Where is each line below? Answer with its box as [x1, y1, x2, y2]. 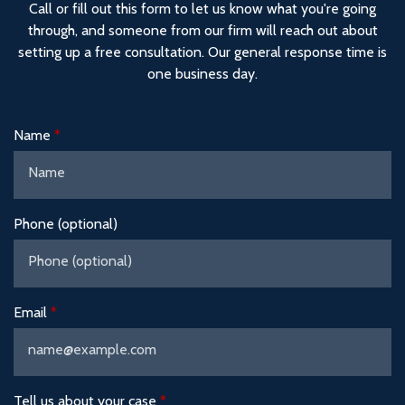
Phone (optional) [14, 215, 118, 232]
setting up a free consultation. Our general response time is [18, 43, 387, 61]
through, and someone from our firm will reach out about [27, 22, 378, 39]
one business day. [147, 65, 258, 82]
